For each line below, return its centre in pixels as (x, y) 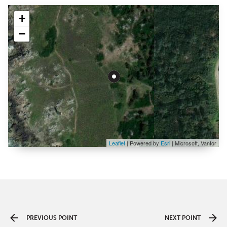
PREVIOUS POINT (52, 218)
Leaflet (117, 143)
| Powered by (143, 143)
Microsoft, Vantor (196, 143)
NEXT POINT (183, 218)
